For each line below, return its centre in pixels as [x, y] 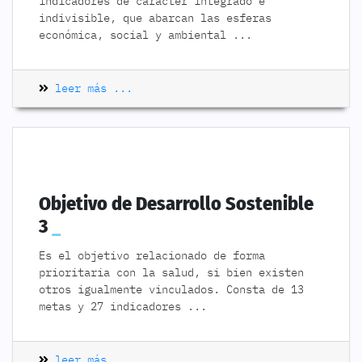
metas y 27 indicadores [113, 306]
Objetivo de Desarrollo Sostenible [176, 204]
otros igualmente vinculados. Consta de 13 [171, 289]
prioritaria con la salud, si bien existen [171, 272]
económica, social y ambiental [136, 35]
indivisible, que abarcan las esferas [155, 18]
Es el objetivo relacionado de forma [152, 255]
